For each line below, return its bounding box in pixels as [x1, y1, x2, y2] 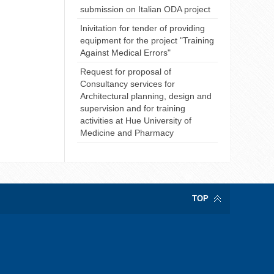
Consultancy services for [80, 78, 175, 89]
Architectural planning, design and [80, 91, 212, 101]
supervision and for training [80, 103, 185, 113]
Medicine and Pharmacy [80, 127, 174, 138]
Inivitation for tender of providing [80, 23, 205, 33]
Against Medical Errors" [80, 47, 171, 57]
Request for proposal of [80, 66, 171, 76]
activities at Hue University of [80, 115, 191, 125]
